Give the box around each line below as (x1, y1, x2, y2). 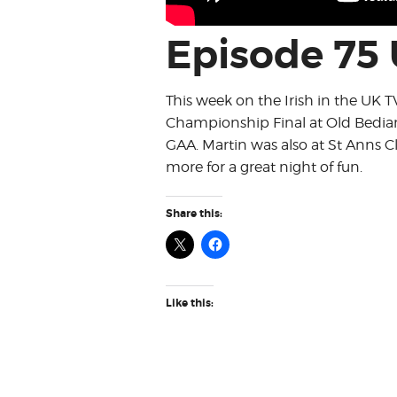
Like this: (166, 296, 214, 311)
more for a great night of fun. (166, 159, 362, 176)
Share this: (166, 206, 222, 222)
